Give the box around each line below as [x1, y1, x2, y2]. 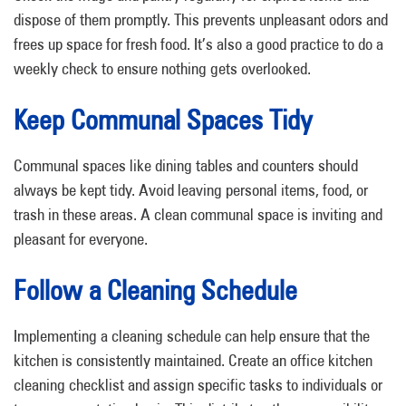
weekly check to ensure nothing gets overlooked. [14, 59, 311, 78]
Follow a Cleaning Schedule [14, 274, 297, 306]
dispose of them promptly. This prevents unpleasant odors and [14, 10, 388, 29]
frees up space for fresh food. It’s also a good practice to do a [14, 34, 383, 53]
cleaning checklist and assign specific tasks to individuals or [14, 375, 382, 394]
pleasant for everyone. [14, 229, 148, 248]
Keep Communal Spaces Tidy [14, 103, 313, 136]
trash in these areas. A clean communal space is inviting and [14, 205, 382, 224]
